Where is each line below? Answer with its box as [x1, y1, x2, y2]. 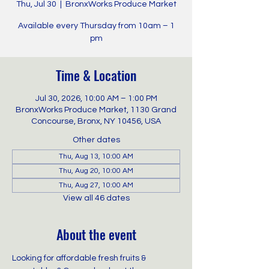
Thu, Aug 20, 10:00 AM [59, 167, 133, 175]
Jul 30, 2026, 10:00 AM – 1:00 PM [35, 94, 157, 103]
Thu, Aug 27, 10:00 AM [59, 181, 133, 189]
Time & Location [56, 65, 136, 85]
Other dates [72, 136, 120, 144]
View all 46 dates [62, 194, 130, 202]
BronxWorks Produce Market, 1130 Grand [16, 106, 177, 114]
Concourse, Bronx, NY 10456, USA [31, 117, 161, 125]
